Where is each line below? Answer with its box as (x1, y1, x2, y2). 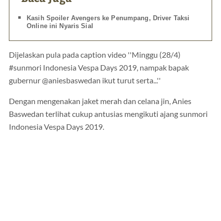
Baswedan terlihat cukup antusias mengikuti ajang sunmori (9, 109, 208, 118)
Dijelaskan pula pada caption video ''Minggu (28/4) (9, 50, 181, 60)
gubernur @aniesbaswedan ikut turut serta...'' (9, 76, 161, 85)
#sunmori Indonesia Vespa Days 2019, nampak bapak (9, 63, 189, 73)
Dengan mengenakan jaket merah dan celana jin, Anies (9, 96, 191, 106)
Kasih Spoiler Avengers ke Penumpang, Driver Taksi (27, 14, 190, 22)
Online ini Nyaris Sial (27, 22, 93, 30)
